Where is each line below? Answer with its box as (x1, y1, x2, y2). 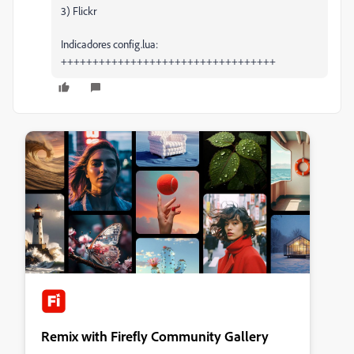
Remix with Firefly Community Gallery (41, 326, 269, 345)
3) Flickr (61, 3, 96, 17)
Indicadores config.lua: (61, 36, 160, 51)
